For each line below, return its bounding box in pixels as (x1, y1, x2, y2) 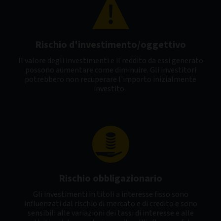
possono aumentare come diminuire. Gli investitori (25, 65, 196, 76)
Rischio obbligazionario (59, 172, 162, 186)
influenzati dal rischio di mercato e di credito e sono (24, 198, 197, 210)
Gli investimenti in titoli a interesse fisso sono (33, 189, 188, 200)
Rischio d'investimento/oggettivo (35, 38, 186, 52)
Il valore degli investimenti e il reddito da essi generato (18, 55, 203, 67)
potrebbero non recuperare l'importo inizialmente (25, 74, 196, 85)
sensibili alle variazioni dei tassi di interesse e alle (27, 208, 194, 219)
